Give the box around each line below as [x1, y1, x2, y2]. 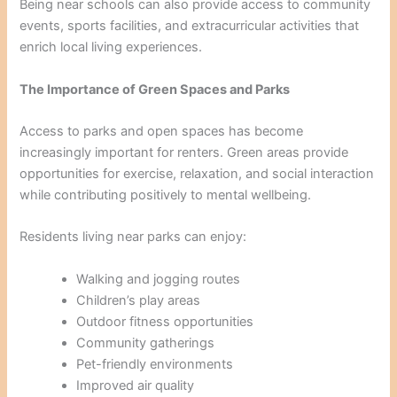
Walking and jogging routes [76, 270, 241, 287]
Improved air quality [76, 377, 195, 393]
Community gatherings [76, 334, 215, 351]
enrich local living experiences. [19, 39, 203, 56]
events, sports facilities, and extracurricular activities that [19, 18, 360, 35]
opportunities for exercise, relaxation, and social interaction [19, 165, 375, 182]
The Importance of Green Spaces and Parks [19, 81, 291, 97]
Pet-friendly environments [76, 355, 234, 372]
